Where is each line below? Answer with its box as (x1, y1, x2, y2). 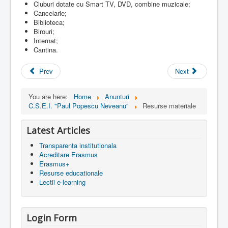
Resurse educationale (39, 168, 103, 178)
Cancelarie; (34, 8, 67, 18)
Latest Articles (26, 124, 90, 137)
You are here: (28, 92, 72, 102)
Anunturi (105, 92, 129, 102)
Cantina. (34, 45, 58, 55)
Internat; (34, 36, 58, 46)
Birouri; (34, 26, 54, 37)
